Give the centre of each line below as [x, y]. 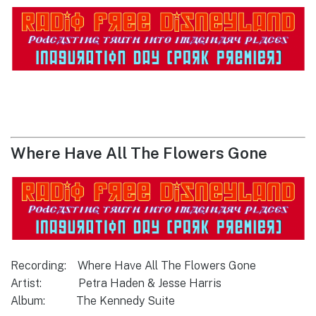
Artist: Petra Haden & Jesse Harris [116, 284]
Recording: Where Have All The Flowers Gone [133, 266]
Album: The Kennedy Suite [93, 301]
